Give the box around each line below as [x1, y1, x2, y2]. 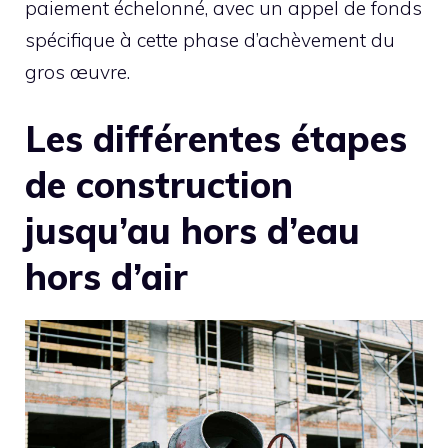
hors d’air [25, 254, 188, 300]
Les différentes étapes [25, 116, 407, 162]
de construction [25, 162, 293, 208]
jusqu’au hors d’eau [25, 208, 360, 254]
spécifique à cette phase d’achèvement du [25, 27, 395, 52]
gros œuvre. [25, 59, 130, 84]
